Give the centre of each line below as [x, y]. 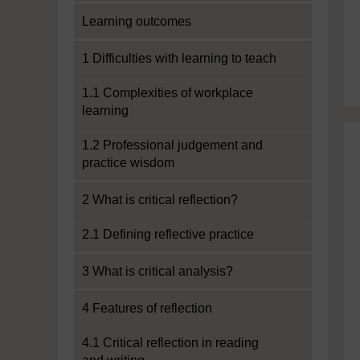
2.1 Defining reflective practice [168, 234]
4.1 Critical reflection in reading [170, 343]
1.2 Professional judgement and [172, 145]
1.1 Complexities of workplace [168, 93]
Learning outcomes [137, 21]
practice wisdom [128, 163]
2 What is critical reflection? [160, 200]
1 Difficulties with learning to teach [179, 58]
